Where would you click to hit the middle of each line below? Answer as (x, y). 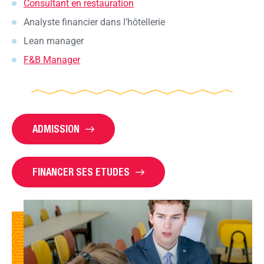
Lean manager (54, 41)
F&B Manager (52, 60)
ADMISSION (56, 129)
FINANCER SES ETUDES (81, 172)
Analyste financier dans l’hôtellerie (94, 22)
